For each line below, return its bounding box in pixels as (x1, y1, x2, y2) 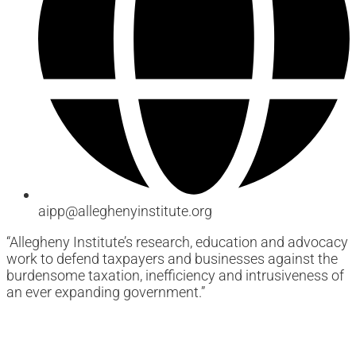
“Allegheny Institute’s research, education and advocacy (6, 234, 348, 251)
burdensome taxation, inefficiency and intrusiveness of (6, 267, 344, 284)
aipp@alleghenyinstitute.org (38, 203, 212, 220)
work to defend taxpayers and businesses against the (6, 250, 338, 268)
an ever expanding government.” (6, 284, 205, 301)
